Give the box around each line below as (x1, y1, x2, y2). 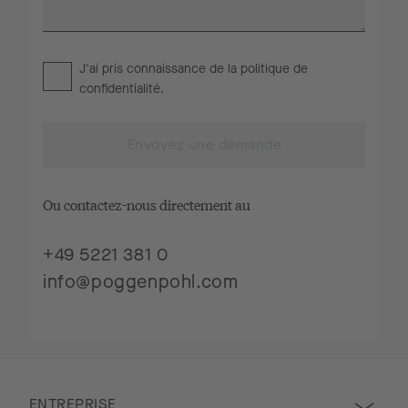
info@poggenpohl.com (43, 270, 239, 294)
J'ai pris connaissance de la (79, 60, 240, 77)
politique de (240, 60, 308, 77)
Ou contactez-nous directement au (43, 194, 250, 215)
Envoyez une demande (126, 135, 282, 154)
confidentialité (79, 80, 160, 97)
